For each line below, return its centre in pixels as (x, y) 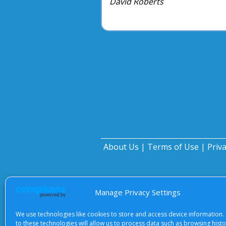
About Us (121, 147)
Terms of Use (173, 147)
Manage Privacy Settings (138, 192)
